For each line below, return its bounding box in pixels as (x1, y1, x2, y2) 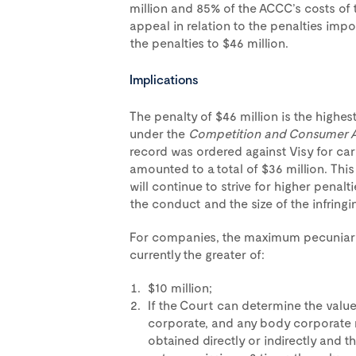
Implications (129, 72, 199, 87)
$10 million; (147, 280, 212, 295)
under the (129, 126, 188, 141)
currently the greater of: (129, 246, 265, 261)
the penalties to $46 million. (129, 35, 288, 50)
